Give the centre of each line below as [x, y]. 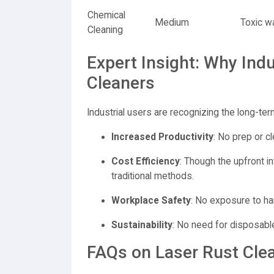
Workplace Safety [151, 201]
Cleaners [121, 83]
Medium [172, 23]
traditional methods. [153, 176]
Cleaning [105, 30]
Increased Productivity [162, 137]
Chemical [106, 15]
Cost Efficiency [146, 161]
